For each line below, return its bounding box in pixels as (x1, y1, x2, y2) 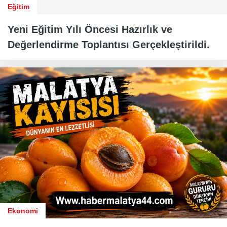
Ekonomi (8, 207, 38, 215)
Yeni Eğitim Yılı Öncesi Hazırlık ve (8, 23, 172, 35)
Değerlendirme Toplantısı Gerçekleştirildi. (8, 39, 210, 50)
